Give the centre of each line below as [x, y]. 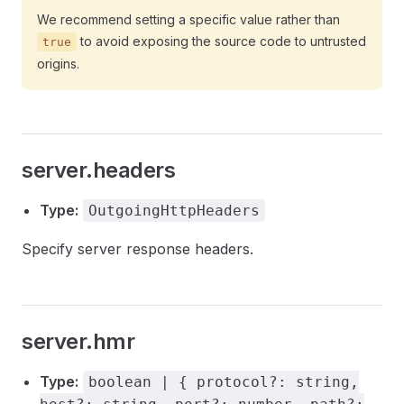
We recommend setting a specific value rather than [188, 19]
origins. [58, 64]
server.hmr [78, 341]
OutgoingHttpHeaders [174, 211]
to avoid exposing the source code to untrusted [221, 41]
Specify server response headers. [138, 249]
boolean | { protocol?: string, [224, 382]
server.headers [99, 170]
